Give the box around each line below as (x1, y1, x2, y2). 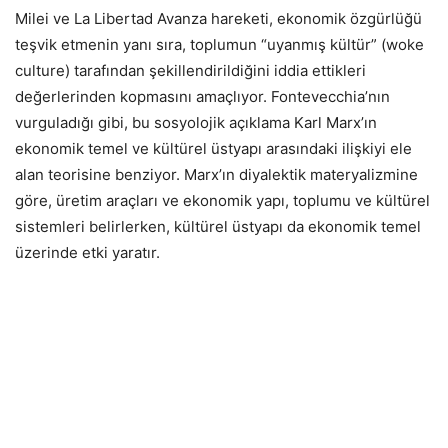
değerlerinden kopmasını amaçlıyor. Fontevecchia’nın (15, 86, 390, 106)
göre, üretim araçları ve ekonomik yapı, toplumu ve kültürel (15, 190, 430, 210)
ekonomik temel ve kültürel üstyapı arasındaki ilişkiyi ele (15, 138, 412, 158)
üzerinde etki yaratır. (15, 242, 160, 262)
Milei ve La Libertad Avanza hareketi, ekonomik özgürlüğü (15, 8, 422, 28)
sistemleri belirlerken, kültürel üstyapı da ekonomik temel (15, 216, 421, 236)
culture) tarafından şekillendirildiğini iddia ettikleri (15, 60, 366, 80)
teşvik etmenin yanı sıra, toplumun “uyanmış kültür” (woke (15, 34, 424, 54)
